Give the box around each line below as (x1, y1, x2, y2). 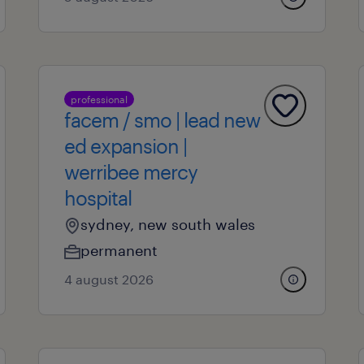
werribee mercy (63, 160, 197, 184)
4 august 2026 (63, 271, 154, 287)
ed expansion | (63, 134, 187, 158)
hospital (63, 186, 132, 210)
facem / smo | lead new (63, 108, 260, 132)
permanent (80, 241, 158, 259)
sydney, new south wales (80, 215, 255, 233)
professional (70, 93, 128, 105)
